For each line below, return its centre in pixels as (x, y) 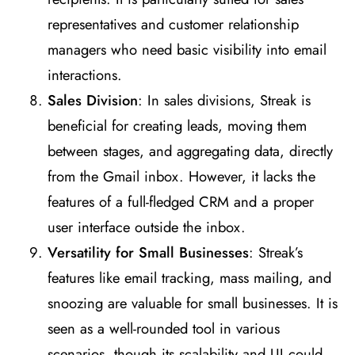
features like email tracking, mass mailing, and (189, 278)
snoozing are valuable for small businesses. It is (193, 303)
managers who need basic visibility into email (187, 50)
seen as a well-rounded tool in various (164, 329)
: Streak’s (276, 253)
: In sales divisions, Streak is (224, 101)
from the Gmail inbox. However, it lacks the (181, 177)
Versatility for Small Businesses (148, 253)
